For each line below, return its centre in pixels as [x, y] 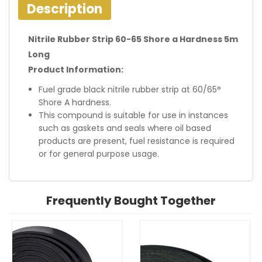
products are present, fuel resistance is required [137, 141]
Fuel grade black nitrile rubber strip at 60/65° [130, 89]
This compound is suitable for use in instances [133, 115]
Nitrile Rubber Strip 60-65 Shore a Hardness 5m [133, 39]
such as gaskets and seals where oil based [125, 128]
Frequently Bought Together [131, 200]
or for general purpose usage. [99, 154]
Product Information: [76, 70]
